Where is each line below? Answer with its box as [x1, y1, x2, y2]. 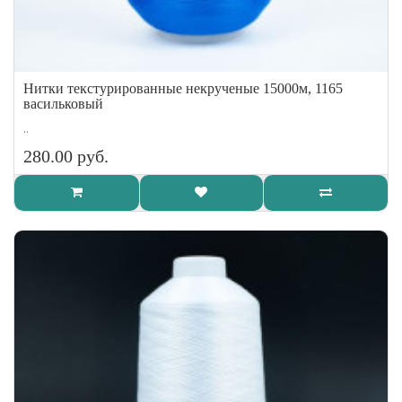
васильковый [23, 96, 103, 111]
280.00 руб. [23, 146, 109, 166]
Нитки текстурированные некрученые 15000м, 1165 [23, 81, 343, 96]
